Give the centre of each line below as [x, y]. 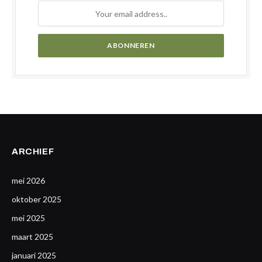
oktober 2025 [37, 199]
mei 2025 [28, 218]
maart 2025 [32, 237]
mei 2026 [28, 180]
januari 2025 [34, 255]
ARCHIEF [33, 151]
